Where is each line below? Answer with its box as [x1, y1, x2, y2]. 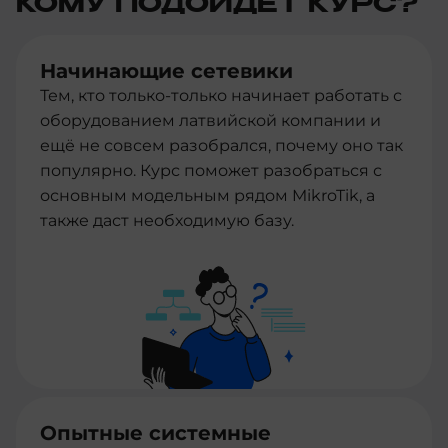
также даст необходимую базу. [40, 211, 294, 230]
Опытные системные [40, 421, 271, 445]
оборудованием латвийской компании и [40, 111, 381, 130]
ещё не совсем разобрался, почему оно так [40, 136, 403, 155]
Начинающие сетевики [40, 59, 293, 83]
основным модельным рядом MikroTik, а [40, 186, 375, 205]
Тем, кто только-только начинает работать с [40, 86, 402, 105]
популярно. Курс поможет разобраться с [40, 161, 382, 180]
